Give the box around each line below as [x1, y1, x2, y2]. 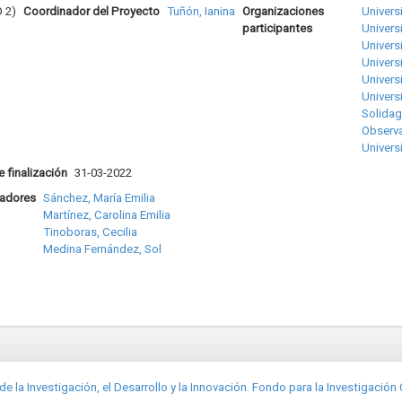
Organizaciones [241, 4, 324, 18]
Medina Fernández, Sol [42, 241, 162, 256]
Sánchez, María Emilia [42, 190, 155, 205]
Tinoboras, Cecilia [42, 224, 137, 239]
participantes [241, 21, 312, 35]
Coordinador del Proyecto [22, 4, 160, 18]
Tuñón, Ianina [166, 4, 235, 18]
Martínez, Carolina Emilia [42, 207, 170, 222]
